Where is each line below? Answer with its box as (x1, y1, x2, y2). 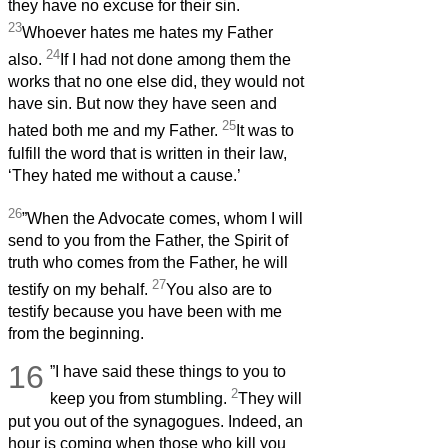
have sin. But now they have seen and (8, 95, 277, 113)
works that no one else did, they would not (8, 73, 304, 91)
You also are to (166, 281, 272, 299)
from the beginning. (8, 325, 144, 343)
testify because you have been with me (8, 303, 282, 321)
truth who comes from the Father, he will (8, 253, 288, 271)
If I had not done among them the (60, 51, 291, 69)
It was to (236, 122, 294, 140)
